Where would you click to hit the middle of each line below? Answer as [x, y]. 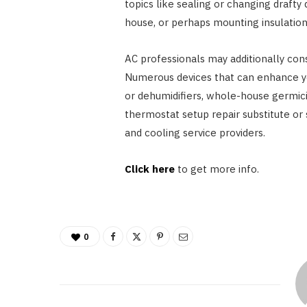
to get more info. [218, 169]
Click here [149, 169]
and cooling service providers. [195, 133]
